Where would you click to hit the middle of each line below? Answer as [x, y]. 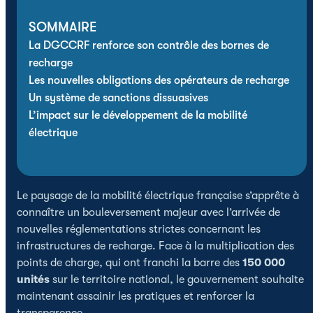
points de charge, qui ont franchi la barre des [130, 262]
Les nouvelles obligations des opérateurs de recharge [159, 80]
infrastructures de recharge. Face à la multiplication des [155, 246]
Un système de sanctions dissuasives [118, 97]
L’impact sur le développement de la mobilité [138, 115]
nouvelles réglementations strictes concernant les [139, 229]
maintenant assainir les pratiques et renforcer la [136, 296]
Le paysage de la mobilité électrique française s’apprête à [158, 195]
